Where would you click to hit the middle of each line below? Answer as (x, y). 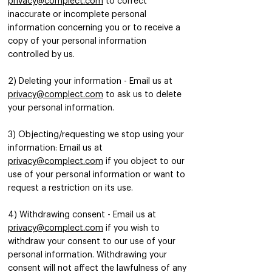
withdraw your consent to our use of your (92, 242)
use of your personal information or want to (97, 175)
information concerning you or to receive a (94, 28)
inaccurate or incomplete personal (77, 15)
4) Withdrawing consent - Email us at (82, 215)
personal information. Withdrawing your (87, 255)
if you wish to (131, 228)
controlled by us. (41, 55)
